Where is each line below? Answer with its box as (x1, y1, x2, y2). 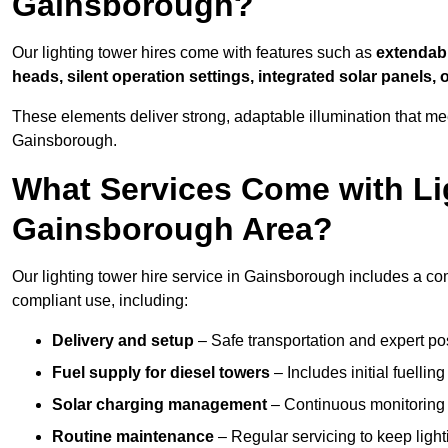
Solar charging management (52, 396, 267, 414)
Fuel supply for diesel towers (52, 364, 270, 382)
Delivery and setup (52, 332, 194, 350)
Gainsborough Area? (12, 211, 333, 248)
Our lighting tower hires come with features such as (12, 44, 372, 62)
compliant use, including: (12, 292, 188, 310)
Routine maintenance (52, 428, 214, 446)
